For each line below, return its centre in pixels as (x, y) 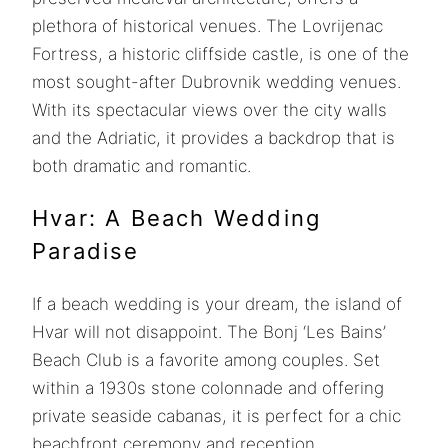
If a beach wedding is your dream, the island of (217, 303)
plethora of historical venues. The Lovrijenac (207, 25)
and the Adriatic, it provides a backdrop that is (213, 137)
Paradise (86, 250)
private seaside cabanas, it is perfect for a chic (216, 415)
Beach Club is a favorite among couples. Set (206, 359)
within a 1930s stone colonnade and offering (208, 387)
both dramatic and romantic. (141, 165)
